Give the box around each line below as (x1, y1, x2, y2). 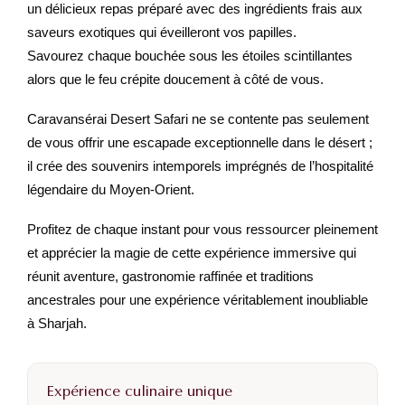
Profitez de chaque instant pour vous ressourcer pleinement (27, 221, 378, 237)
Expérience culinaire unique (46, 381, 232, 400)
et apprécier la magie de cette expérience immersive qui (27, 244, 356, 260)
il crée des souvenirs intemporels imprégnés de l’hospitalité (27, 157, 373, 174)
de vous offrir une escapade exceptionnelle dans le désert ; (27, 134, 372, 150)
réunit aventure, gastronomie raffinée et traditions (27, 268, 314, 284)
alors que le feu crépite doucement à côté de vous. (27, 71, 324, 87)
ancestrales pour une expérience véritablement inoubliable (27, 291, 368, 307)
